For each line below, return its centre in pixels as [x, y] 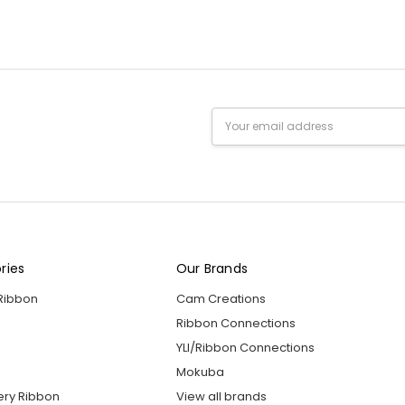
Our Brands [212, 269]
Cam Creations [221, 299]
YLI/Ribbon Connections [245, 348]
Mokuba [200, 372]
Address [237, 135]
